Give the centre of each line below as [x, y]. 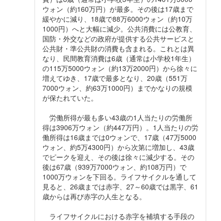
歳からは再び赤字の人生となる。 [94, 196]
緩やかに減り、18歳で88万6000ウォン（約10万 [117, 18]
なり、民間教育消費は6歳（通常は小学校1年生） [119, 58]
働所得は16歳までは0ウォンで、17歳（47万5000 [119, 137]
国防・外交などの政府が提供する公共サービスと [118, 38]
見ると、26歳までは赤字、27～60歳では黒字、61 [120, 186]
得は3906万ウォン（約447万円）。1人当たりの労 [120, 127]
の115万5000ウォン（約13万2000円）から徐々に [120, 68]
